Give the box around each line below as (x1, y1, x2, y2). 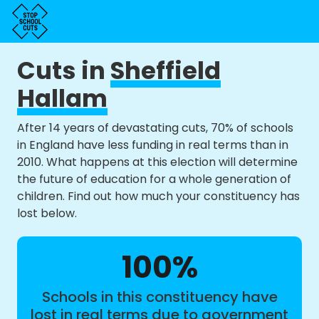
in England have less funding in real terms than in (17, 137, 288, 153)
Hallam (17, 81, 108, 115)
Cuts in (17, 53, 110, 88)
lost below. (17, 205, 77, 221)
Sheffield (110, 53, 221, 88)
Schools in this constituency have (41, 287, 278, 307)
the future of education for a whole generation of (17, 171, 291, 187)
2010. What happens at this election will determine (17, 154, 298, 170)
